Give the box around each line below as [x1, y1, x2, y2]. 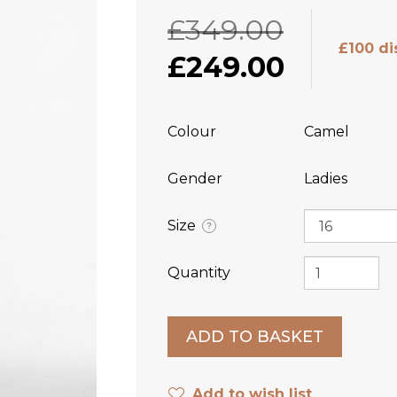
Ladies [303, 170, 347, 187]
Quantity [167, 264, 230, 281]
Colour [167, 123, 216, 140]
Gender [167, 170, 222, 187]
